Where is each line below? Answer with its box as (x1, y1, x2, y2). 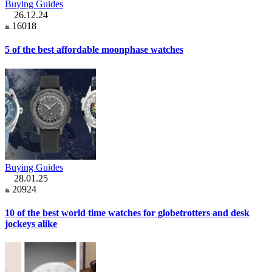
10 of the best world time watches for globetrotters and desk (5, 207, 250, 218)
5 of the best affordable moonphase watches (5, 44, 183, 55)
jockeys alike (5, 218, 57, 229)
